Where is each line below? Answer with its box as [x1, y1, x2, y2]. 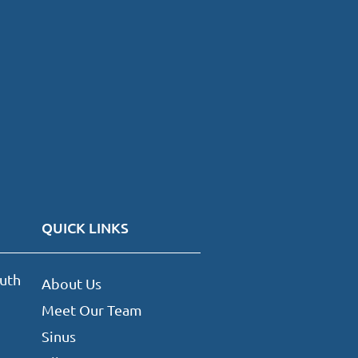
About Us [41, 275, 101, 292]
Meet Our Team [41, 301, 142, 319]
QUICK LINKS [41, 218, 129, 237]
